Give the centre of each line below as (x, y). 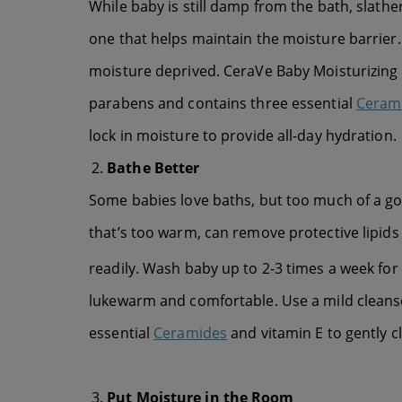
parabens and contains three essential (223, 103)
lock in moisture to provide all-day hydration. (243, 135)
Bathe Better (153, 167)
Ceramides (191, 333)
